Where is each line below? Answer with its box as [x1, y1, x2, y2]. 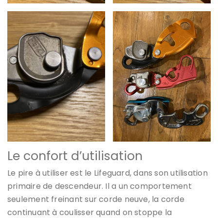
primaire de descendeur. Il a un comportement [7, 180, 192, 192]
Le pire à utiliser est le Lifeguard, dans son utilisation [7, 167, 208, 179]
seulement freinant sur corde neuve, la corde [7, 193, 184, 205]
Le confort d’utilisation [7, 147, 143, 164]
